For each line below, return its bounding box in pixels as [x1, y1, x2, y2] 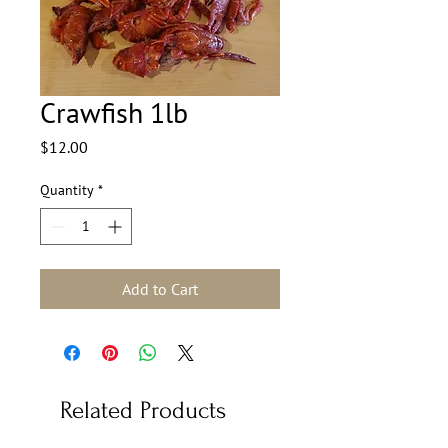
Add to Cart [122, 278, 198, 299]
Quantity [40, 180, 94, 199]
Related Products [60, 396, 226, 424]
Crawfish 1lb [40, 93, 188, 131]
